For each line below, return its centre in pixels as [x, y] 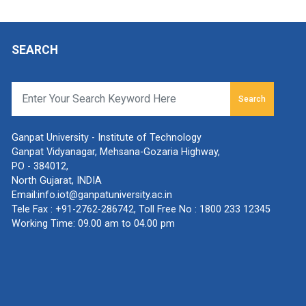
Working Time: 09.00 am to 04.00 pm [93, 223]
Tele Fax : [33, 209]
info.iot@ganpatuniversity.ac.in [105, 195]
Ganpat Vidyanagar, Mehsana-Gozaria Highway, [115, 152]
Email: [24, 195]
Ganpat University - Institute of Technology [106, 137]
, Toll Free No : [166, 209]
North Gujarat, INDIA [56, 180]
